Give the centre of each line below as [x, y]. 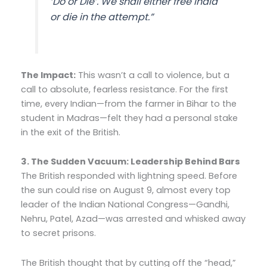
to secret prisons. [58, 233]
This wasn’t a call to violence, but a [152, 75]
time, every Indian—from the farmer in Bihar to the [128, 103]
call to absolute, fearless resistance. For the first [124, 89]
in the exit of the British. [70, 132]
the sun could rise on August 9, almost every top [125, 190]
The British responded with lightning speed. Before [129, 176]
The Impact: [48, 75]
